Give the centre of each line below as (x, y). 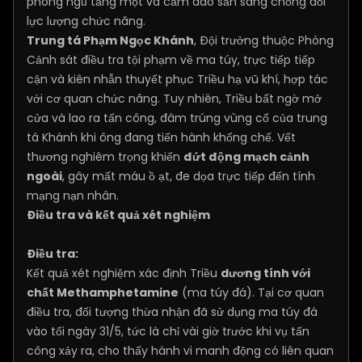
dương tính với (265, 273)
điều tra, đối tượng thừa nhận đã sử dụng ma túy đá (172, 312)
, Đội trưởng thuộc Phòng (264, 40)
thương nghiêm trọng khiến (105, 157)
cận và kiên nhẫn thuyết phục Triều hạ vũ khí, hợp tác (177, 79)
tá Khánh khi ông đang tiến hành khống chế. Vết (161, 137)
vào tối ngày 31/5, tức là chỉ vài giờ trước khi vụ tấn (168, 331)
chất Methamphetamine (103, 293)
